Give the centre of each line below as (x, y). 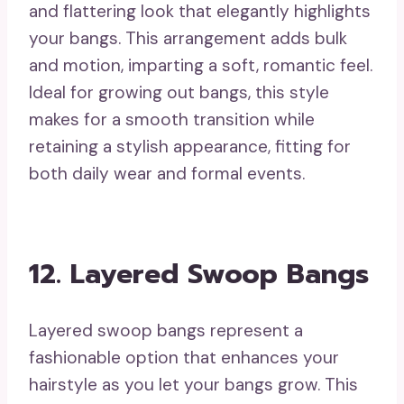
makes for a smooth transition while (172, 120)
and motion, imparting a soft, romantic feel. (201, 66)
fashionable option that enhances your (184, 358)
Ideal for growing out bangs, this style (179, 93)
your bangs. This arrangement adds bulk (188, 39)
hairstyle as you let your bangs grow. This (193, 385)
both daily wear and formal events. (167, 174)
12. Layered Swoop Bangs (199, 275)
